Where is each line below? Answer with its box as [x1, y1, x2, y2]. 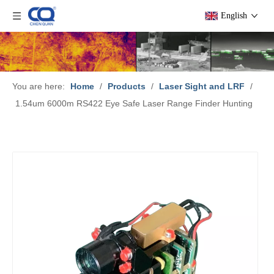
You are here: [12, 81, 65, 92]
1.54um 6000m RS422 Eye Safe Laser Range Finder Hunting [15, 98, 253, 109]
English [221, 11, 247, 20]
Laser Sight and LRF [159, 81, 245, 92]
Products [108, 81, 146, 92]
